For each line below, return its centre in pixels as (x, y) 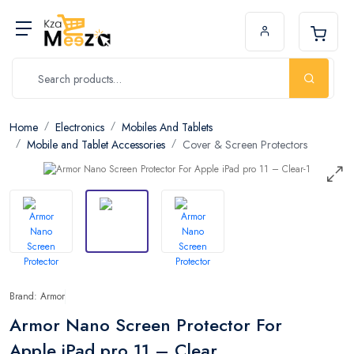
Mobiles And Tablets (167, 127)
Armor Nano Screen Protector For (146, 324)
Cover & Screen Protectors (245, 145)
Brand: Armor (37, 296)
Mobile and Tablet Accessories (96, 145)
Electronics (80, 127)
